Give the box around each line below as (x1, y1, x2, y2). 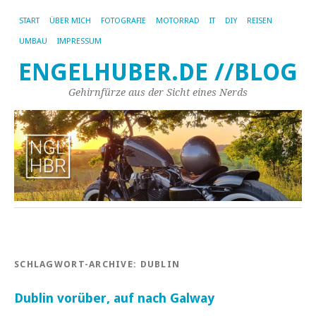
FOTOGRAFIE (101, 16, 146, 25)
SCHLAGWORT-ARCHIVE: (14, 259, 140, 270)
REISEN (247, 16, 272, 25)
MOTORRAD (156, 16, 200, 25)
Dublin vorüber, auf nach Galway (14, 291, 214, 306)
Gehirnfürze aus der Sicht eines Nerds (68, 87, 248, 98)
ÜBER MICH (49, 16, 91, 25)
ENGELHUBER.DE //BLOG (18, 59, 298, 86)
